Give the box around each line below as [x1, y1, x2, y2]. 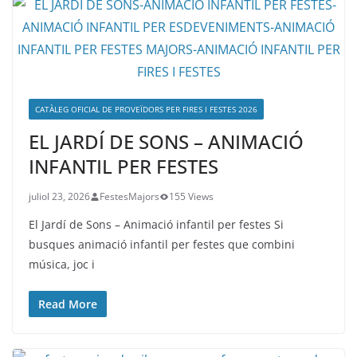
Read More [38, 296, 97, 312]
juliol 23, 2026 [29, 190, 90, 203]
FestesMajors [100, 190, 159, 203]
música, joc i [29, 257, 95, 272]
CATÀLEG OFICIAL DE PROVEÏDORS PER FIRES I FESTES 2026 [35, 104, 257, 115]
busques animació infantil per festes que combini [29, 237, 295, 252]
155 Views [169, 190, 214, 203]
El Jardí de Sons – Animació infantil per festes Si [29, 217, 284, 232]
